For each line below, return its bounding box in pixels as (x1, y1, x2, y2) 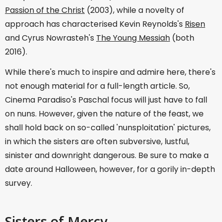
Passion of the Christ (5, 4, 85, 16)
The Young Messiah (96, 32, 170, 44)
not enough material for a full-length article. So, (5, 80, 190, 92)
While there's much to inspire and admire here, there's (5, 66, 216, 78)
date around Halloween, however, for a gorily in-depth (5, 164, 215, 175)
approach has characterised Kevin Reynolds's (5, 18, 185, 30)
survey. (5, 177, 32, 189)
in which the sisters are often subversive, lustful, (5, 136, 189, 148)
